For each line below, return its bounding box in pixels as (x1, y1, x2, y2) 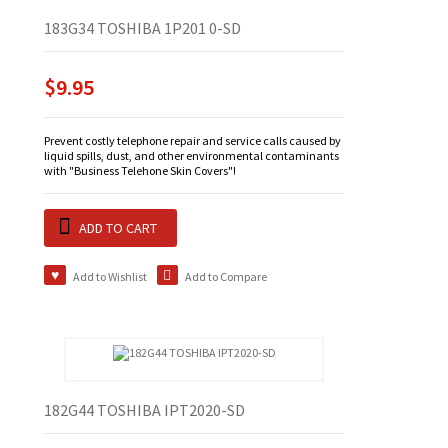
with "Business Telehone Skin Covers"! (44, 163, 236, 179)
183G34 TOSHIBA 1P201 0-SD (44, 18, 241, 39)
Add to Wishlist (72, 269, 147, 285)
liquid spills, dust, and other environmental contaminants (44, 148, 339, 164)
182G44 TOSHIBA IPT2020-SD (44, 400, 245, 421)
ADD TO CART (79, 219, 157, 238)
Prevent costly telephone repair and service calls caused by (44, 133, 341, 149)
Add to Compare (185, 269, 267, 285)
